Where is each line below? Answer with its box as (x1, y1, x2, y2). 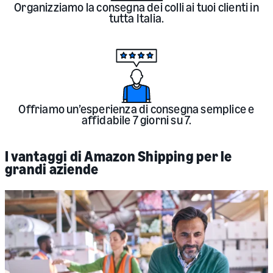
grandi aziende (5, 160, 99, 177)
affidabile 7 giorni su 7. (81, 112, 192, 127)
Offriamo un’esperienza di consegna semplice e (18, 101, 255, 116)
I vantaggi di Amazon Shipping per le (5, 147, 232, 165)
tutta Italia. (108, 11, 165, 26)
